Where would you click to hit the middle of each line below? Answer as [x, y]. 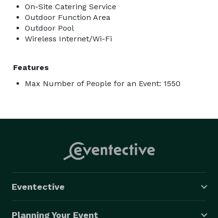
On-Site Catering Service [71, 6]
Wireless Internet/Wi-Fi [68, 38]
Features [31, 67]
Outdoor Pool [49, 28]
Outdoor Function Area [68, 17]
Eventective [38, 186]
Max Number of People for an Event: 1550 [103, 83]
